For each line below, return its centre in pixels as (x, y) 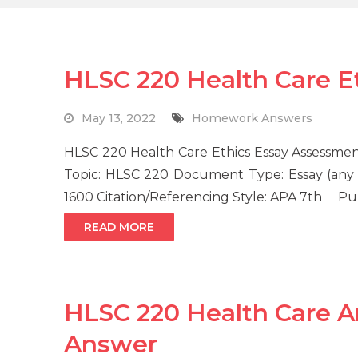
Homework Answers (252, 119)
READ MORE (119, 227)
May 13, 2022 (119, 119)
